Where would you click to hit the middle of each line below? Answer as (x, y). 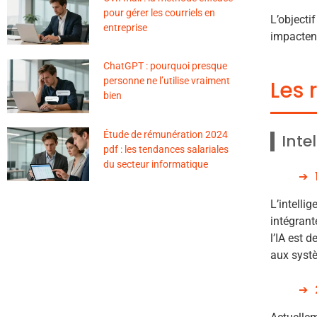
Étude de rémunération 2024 (165, 134)
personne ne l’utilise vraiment (166, 81)
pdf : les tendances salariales (166, 149)
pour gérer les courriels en (159, 12)
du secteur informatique (155, 164)
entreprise (125, 27)
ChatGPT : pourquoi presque (165, 66)
